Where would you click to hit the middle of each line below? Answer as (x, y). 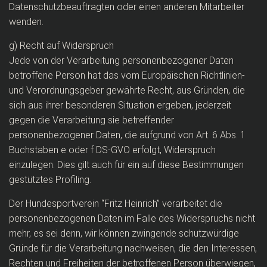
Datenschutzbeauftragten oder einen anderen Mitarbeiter (127, 7)
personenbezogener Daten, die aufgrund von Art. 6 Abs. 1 (127, 135)
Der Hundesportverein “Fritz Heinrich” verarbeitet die (116, 204)
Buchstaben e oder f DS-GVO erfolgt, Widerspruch (112, 150)
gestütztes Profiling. (50, 180)
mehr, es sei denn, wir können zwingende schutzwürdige (124, 233)
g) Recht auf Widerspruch (61, 46)
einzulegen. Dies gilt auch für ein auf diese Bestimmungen (126, 165)
